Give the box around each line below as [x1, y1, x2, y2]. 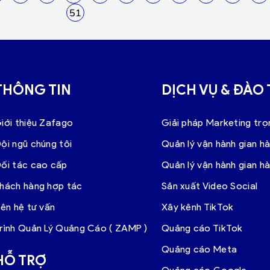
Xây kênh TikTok [161, 201, 234, 213]
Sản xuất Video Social [161, 180, 258, 192]
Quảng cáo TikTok [161, 222, 243, 234]
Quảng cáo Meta [161, 243, 237, 256]
